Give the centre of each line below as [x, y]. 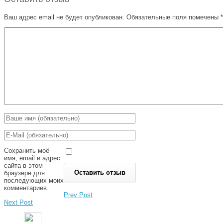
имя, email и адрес [32, 158]
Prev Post [78, 195]
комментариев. [26, 188]
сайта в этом [23, 165]
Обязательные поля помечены [172, 17]
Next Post [18, 202]
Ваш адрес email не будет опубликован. [64, 17]
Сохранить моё [27, 150]
